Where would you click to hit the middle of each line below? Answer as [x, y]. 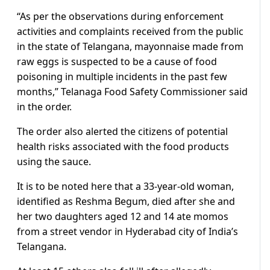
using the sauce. [54, 162]
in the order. [44, 107]
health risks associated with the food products [123, 147]
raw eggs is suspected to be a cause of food [117, 62]
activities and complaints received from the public [130, 32]
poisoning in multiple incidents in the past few [122, 77]
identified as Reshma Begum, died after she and [126, 202]
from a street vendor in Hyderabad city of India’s [127, 232]
